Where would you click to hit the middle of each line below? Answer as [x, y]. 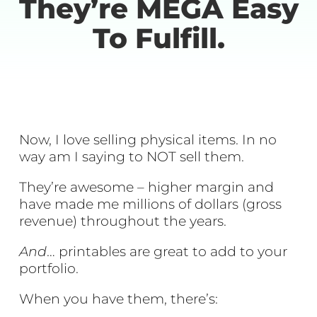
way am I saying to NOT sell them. [132, 156]
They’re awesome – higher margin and [147, 187]
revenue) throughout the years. [123, 221]
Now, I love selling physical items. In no [148, 139]
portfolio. [49, 268]
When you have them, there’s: [119, 299]
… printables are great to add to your [167, 251]
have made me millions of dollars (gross [151, 204]
